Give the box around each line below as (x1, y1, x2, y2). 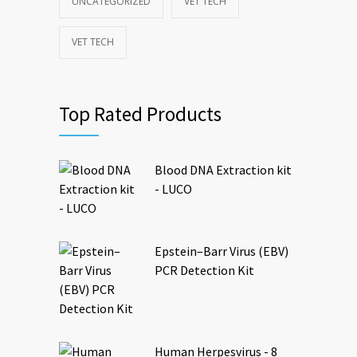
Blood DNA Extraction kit (155, 162, 292, 178)
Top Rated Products (59, 101, 222, 127)
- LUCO (155, 181, 192, 197)
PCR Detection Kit (155, 262, 254, 278)
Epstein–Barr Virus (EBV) (155, 243, 288, 259)
